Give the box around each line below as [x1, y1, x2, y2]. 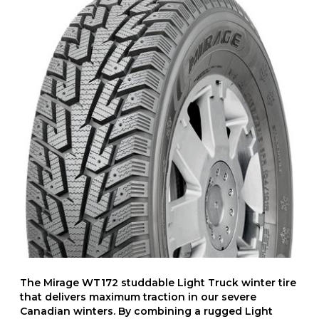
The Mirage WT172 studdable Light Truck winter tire [20, 276, 296, 289]
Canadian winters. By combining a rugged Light [20, 304, 273, 318]
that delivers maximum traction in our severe [20, 290, 256, 303]
